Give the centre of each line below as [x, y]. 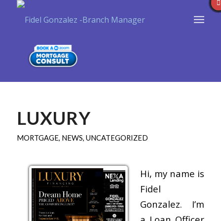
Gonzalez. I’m [172, 204]
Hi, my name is [172, 173]
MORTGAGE [37, 138]
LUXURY [54, 118]
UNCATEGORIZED [117, 138]
